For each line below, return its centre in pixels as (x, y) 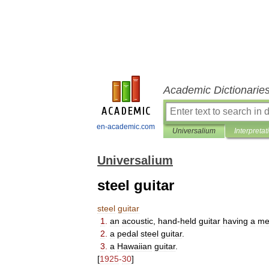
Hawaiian (134, 246)
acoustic (138, 221)
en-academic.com (126, 127)
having (235, 221)
